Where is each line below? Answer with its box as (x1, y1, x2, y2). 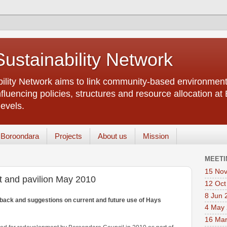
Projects (54, 132, 82, 141)
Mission (142, 132, 169, 141)
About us (97, 132, 127, 141)
